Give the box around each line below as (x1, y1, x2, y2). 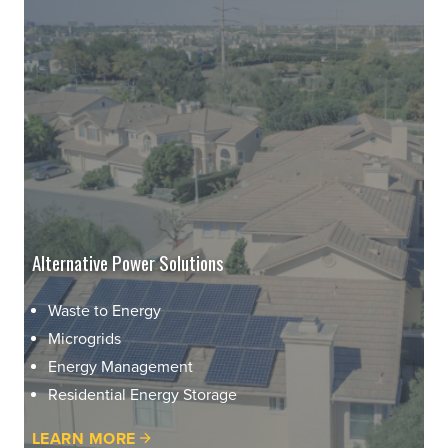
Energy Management (48, 356, 193, 377)
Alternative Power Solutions (32, 247, 224, 276)
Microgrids (48, 328, 121, 349)
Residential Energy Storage (48, 384, 237, 405)
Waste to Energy (48, 300, 161, 321)
